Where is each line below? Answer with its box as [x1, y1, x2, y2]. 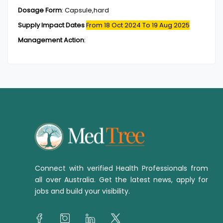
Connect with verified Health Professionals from [35, 163, 208, 173]
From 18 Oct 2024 [86, 20, 142, 30]
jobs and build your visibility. [35, 186, 130, 196]
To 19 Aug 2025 [142, 20, 190, 30]
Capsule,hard [65, 5, 109, 15]
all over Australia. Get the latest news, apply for [35, 175, 208, 185]
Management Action [18, 35, 84, 45]
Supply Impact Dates [18, 20, 85, 30]
